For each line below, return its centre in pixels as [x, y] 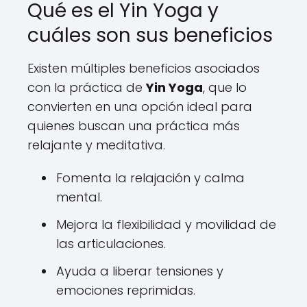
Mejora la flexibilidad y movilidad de [166, 224]
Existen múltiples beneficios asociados [144, 68]
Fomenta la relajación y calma [150, 178]
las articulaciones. [111, 244]
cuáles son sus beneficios [150, 35]
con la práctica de [87, 87]
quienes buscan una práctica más [134, 126]
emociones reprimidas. [126, 290]
